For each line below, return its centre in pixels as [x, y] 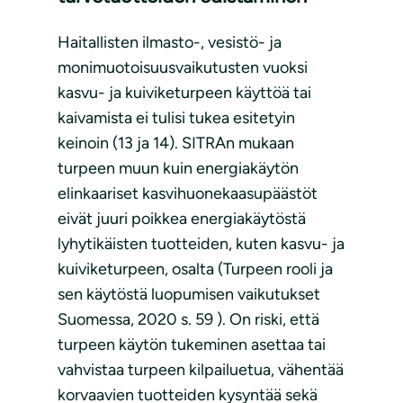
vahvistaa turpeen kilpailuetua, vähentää [201, 370]
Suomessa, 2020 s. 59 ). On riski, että [188, 320]
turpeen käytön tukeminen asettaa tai [192, 345]
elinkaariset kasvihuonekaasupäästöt [188, 194]
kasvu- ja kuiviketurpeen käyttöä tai [184, 93]
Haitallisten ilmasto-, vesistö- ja [170, 43]
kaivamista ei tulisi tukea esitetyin [176, 118]
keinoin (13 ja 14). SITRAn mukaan [176, 143]
